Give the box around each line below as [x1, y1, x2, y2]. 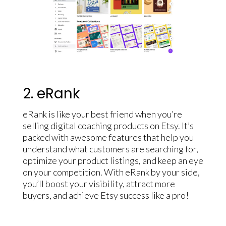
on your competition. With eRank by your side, [22, 166, 200, 178]
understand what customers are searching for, [22, 143, 198, 154]
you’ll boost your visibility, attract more [22, 178, 175, 189]
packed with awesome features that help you [22, 131, 194, 143]
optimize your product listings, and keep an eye [22, 154, 203, 166]
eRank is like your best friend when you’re [22, 108, 182, 120]
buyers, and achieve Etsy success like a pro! [22, 189, 189, 201]
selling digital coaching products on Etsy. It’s [22, 120, 194, 131]
